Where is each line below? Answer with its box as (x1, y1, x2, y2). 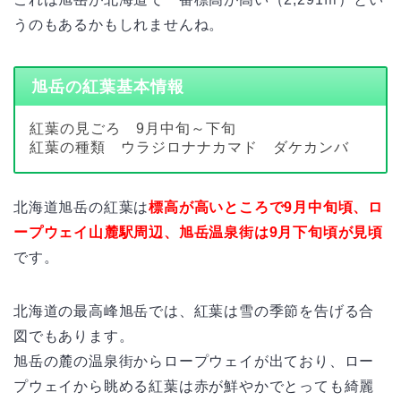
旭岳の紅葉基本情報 (30, 77, 184, 96)
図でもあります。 (13, 328, 134, 344)
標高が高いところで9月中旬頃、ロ (149, 199, 384, 215)
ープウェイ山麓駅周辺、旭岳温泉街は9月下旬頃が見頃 (13, 224, 383, 240)
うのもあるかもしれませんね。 (13, 17, 225, 33)
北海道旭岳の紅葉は (13, 199, 149, 215)
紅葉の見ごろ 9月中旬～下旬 (30, 120, 236, 136)
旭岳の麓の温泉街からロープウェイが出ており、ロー (13, 353, 375, 369)
